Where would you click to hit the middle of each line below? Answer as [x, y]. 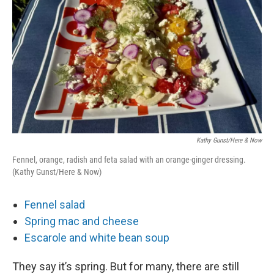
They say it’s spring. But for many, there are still [126, 266]
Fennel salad [55, 204]
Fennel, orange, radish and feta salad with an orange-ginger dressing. [129, 159]
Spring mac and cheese [82, 221]
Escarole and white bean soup [97, 237]
